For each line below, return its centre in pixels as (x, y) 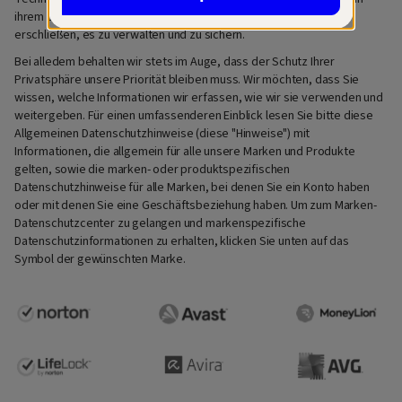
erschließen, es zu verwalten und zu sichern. (130, 35)
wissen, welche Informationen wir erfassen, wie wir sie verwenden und (199, 98)
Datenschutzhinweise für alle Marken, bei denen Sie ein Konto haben (192, 188)
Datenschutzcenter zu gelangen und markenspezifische (160, 224)
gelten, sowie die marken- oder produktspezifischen (153, 170)
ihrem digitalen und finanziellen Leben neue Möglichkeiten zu (172, 17)
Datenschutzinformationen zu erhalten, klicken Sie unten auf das (182, 242)
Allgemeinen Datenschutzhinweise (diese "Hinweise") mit (162, 134)
